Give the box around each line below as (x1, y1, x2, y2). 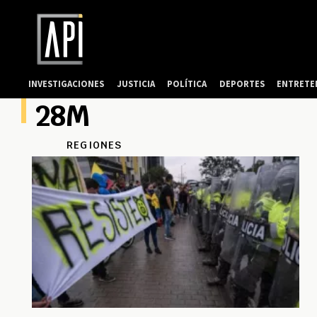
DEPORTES (219, 78, 265, 89)
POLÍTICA (167, 78, 207, 89)
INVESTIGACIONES (28, 78, 105, 89)
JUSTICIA (116, 78, 155, 89)
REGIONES (67, 139, 122, 152)
